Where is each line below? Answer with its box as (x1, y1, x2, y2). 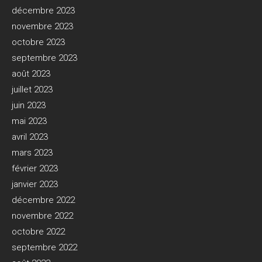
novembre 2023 (12, 21, 73, 32)
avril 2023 (12, 132, 48, 143)
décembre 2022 (12, 195, 75, 206)
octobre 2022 (12, 226, 65, 237)
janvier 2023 (12, 179, 58, 190)
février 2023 (12, 163, 58, 174)
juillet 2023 (12, 84, 53, 95)
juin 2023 (12, 100, 46, 111)
